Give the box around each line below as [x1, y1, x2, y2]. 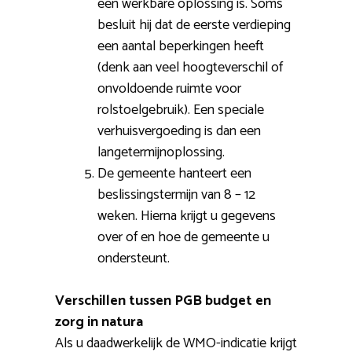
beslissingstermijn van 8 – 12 [97, 183, 255, 207]
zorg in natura [55, 310, 143, 335]
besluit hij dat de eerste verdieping [97, 13, 291, 38]
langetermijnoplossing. [97, 141, 225, 165]
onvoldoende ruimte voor [97, 77, 241, 101]
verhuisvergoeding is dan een [97, 119, 261, 144]
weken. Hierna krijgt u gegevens [97, 204, 276, 229]
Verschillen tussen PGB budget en [55, 289, 271, 313]
